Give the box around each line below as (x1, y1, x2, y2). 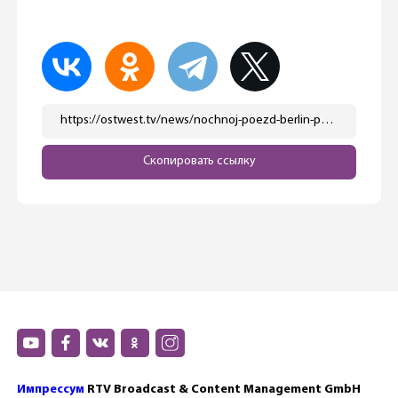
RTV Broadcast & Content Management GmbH (84, 382, 361, 396)
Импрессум (16, 382, 84, 396)
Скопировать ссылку (142, 155, 256, 169)
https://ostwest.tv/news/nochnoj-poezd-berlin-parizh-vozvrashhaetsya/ (320, 114, 334, 128)
